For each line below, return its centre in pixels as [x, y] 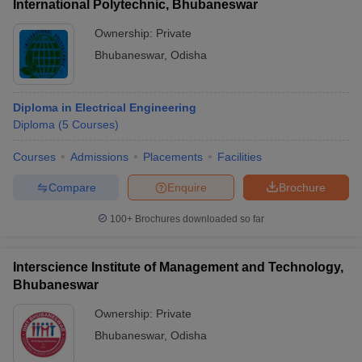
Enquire [187, 187]
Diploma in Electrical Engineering [105, 107]
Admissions [99, 157]
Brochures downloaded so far [198, 219]
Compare [72, 187]
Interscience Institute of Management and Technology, [178, 267]
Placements [173, 157]
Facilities [240, 157]
